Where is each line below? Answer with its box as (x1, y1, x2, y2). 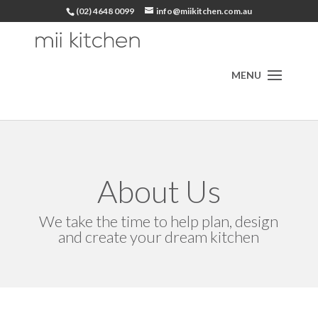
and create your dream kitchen (58, 227, 260, 246)
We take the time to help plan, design (39, 212, 279, 231)
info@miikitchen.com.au (155, 6, 252, 16)
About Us (97, 172, 221, 209)
